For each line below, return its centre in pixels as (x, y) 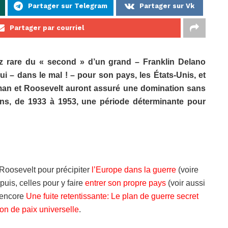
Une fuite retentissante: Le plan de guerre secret (112, 196)
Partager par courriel (47, 28)
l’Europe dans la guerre (134, 170)
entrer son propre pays (125, 183)
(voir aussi (186, 183)
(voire (187, 170)
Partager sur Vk (167, 6)
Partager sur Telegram (68, 6)
